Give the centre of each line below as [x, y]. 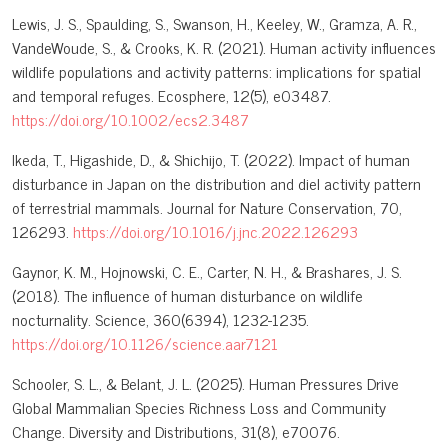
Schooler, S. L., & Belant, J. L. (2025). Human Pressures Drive [205, 383]
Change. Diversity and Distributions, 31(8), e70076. [176, 431]
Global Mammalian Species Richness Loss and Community [199, 407]
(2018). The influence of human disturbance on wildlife [187, 295]
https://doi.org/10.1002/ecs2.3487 [130, 119]
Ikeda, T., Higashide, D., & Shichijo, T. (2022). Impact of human [211, 159]
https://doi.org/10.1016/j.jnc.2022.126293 [215, 231]
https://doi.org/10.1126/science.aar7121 [145, 343]
